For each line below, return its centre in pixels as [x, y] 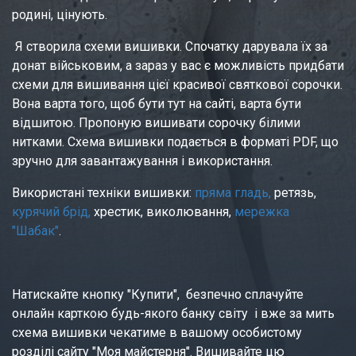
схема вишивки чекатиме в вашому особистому [157, 333]
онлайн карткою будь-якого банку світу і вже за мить [173, 313]
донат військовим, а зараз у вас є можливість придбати [178, 66]
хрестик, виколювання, [163, 212]
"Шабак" [35, 231]
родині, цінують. [60, 15]
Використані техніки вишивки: [103, 193]
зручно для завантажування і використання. [144, 161]
